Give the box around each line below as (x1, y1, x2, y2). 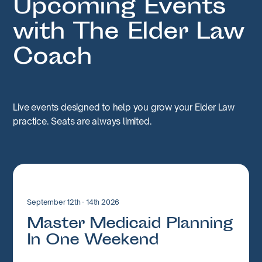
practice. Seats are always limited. (13, 115, 152, 127)
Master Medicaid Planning (27, 213, 233, 236)
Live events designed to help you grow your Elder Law (13, 101, 235, 113)
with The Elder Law (13, 16, 244, 51)
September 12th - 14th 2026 (27, 197, 120, 206)
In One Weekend (27, 229, 159, 253)
